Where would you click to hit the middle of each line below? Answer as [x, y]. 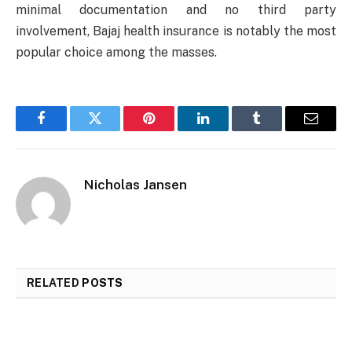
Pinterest [173, 130]
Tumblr [277, 130]
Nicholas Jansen [136, 185]
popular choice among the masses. [116, 53]
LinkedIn [227, 130]
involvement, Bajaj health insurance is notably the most [176, 31]
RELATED [55, 283]
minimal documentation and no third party [176, 10]
